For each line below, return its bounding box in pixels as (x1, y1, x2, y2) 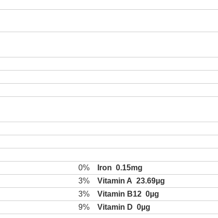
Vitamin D (97, 203, 133, 211)
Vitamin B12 (97, 190, 142, 198)
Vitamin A (97, 177, 132, 185)
